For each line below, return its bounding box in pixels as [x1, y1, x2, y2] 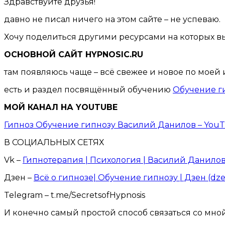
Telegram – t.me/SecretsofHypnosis [4, 190, 145, 200]
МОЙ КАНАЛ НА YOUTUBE [4, 102, 118, 112]
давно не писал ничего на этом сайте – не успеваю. [4, 14, 220, 24]
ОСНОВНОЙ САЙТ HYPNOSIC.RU [4, 49, 143, 59]
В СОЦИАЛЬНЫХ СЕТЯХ [4, 137, 104, 147]
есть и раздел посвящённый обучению [4, 84, 173, 94]
